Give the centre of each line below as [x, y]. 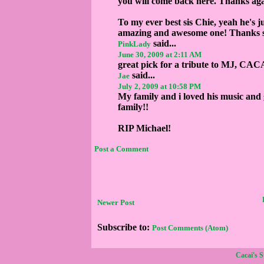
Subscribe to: [125, 227]
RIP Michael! [144, 128]
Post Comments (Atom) [190, 227]
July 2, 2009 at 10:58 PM [159, 86]
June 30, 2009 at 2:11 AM [160, 54]
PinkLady [134, 44]
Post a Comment [121, 148]
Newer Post [116, 202]
